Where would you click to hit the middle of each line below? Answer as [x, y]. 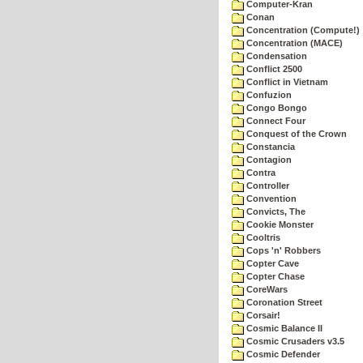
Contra [260, 173]
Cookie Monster [279, 224]
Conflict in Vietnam [286, 82]
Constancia [269, 147]
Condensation [275, 56]
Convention [270, 199]
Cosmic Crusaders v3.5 [294, 341]
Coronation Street [283, 302]
